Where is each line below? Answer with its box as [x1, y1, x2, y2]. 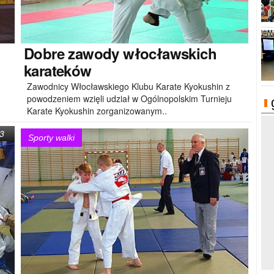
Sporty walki [28, 133, 75, 143]
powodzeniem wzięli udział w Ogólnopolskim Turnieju [27, 92, 232, 105]
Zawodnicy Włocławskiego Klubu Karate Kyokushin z [27, 80, 230, 92]
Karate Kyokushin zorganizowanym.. [27, 104, 167, 117]
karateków [24, 59, 92, 81]
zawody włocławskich [64, 42, 217, 64]
